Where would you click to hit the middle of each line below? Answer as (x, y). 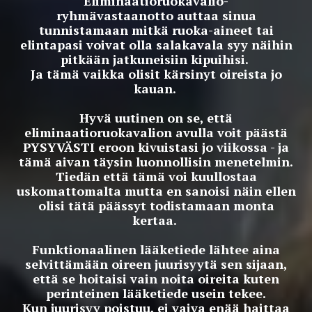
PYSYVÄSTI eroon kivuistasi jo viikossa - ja (156, 147)
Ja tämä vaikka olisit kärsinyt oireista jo (156, 74)
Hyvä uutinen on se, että (156, 118)
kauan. (156, 88)
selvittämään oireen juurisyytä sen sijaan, (156, 264)
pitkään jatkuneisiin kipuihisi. (156, 59)
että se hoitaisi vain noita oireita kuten (156, 279)
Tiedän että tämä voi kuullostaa (156, 176)
